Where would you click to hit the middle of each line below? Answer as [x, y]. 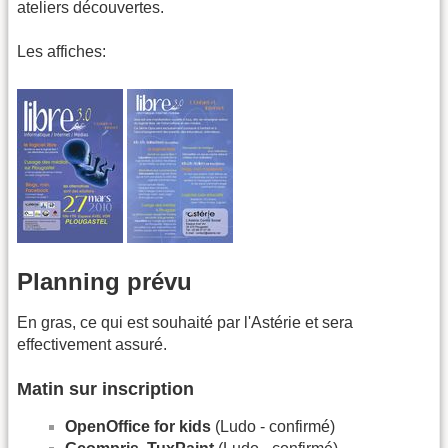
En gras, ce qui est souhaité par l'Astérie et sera [185, 323]
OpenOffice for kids [138, 426]
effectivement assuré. [92, 345]
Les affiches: [61, 52]
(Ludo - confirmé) [273, 426]
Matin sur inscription [105, 388]
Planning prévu [104, 282]
